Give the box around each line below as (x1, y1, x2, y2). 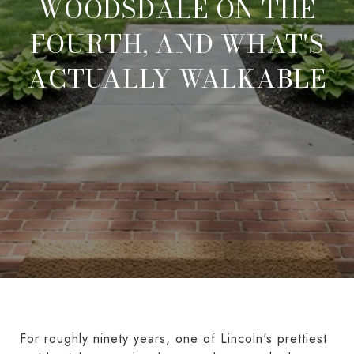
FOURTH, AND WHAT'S (30, 24, 324, 63)
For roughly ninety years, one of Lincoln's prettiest (20, 330, 327, 348)
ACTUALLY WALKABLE (28, 59, 326, 98)
